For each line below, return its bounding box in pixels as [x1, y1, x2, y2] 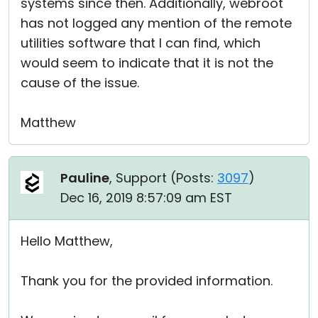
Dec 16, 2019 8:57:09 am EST [60, 189, 232, 207]
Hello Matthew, [21, 232, 113, 250]
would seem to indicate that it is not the [21, 54, 273, 72]
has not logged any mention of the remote [21, 14, 292, 32]
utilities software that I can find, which [21, 34, 261, 52]
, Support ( [109, 169, 176, 187]
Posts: [176, 169, 214, 187]
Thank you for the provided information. [21, 272, 273, 290]
